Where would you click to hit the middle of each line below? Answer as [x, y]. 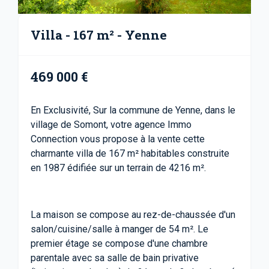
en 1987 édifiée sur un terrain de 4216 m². [118, 168]
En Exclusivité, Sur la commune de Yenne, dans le [133, 110]
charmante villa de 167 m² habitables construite [130, 153]
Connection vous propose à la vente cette [118, 139]
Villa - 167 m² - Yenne [99, 35]
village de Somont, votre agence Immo [111, 125]
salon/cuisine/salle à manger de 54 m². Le [119, 229]
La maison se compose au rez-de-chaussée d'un [133, 215]
